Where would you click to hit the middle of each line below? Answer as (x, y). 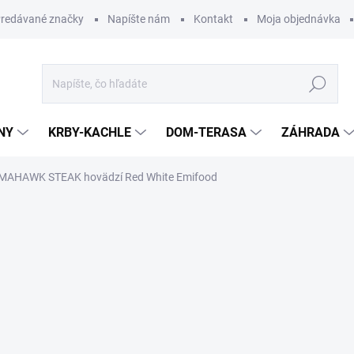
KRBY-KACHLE (90, 132)
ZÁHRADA (311, 132)
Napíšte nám (139, 19)
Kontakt (213, 19)
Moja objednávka (299, 19)
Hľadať (318, 84)
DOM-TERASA (206, 132)
